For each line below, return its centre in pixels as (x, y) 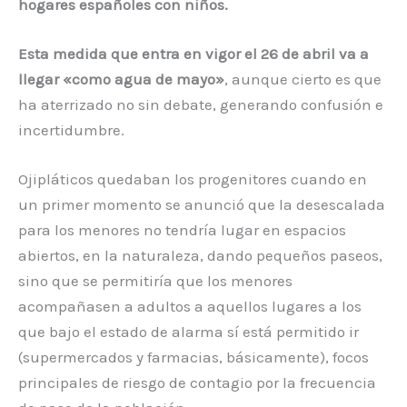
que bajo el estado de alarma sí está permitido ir (189, 331)
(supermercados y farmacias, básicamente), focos (194, 357)
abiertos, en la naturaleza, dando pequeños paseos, (200, 255)
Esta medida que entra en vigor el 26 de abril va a (194, 53)
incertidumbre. (73, 129)
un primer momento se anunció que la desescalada (202, 204)
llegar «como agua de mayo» (121, 79)
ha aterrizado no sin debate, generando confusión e (201, 104)
